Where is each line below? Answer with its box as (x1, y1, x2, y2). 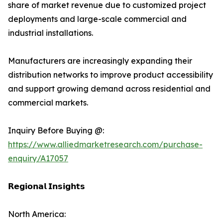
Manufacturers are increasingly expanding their (8, 56, 192, 66)
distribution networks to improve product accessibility (8, 70, 213, 80)
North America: (8, 209, 66, 220)
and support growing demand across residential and (8, 84, 211, 94)
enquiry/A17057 (8, 153, 68, 164)
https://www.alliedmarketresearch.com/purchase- (8, 139, 203, 150)
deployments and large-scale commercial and (8, 14, 187, 24)
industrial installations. (8, 28, 93, 38)
